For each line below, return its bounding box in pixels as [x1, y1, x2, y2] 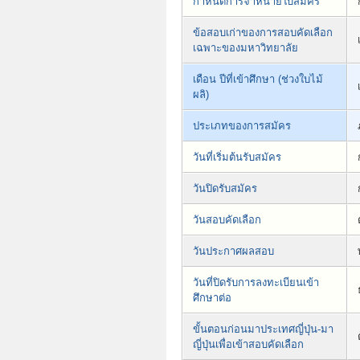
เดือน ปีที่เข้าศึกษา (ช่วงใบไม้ [193, 73, 323, 86]
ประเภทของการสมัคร [193, 120, 291, 133]
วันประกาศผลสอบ [193, 245, 274, 258]
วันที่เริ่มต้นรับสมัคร [193, 151, 281, 164]
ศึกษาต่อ [193, 292, 231, 305]
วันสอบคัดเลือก [193, 214, 261, 227]
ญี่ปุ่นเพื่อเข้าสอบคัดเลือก [193, 338, 304, 351]
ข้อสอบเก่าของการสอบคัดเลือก [193, 27, 333, 39]
